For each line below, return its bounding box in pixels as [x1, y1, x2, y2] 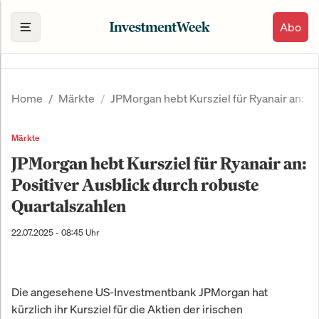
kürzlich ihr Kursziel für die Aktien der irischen [11, 301, 243, 318]
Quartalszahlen [11, 195, 126, 217]
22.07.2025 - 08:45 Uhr [11, 227, 99, 239]
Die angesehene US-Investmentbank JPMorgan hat [11, 284, 268, 300]
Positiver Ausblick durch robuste [11, 174, 258, 196]
